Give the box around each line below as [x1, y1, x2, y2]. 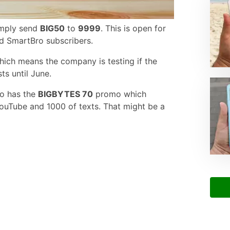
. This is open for [101, 23, 166, 33]
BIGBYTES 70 [38, 88, 93, 99]
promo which [93, 88, 146, 99]
